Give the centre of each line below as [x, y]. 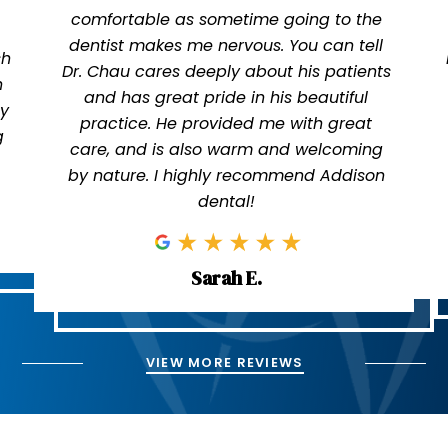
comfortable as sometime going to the [226, 19]
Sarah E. [226, 278]
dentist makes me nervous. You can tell [226, 45]
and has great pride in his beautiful [226, 97]
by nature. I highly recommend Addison [226, 175]
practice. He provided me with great [226, 123]
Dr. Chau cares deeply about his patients [226, 71]
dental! [226, 201]
